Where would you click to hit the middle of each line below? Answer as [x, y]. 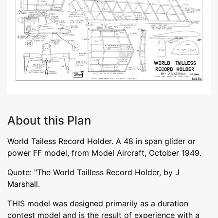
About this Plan [49, 120]
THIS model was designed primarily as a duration [98, 203]
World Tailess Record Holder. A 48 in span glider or [101, 141]
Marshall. [24, 184]
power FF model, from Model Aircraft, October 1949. [104, 153]
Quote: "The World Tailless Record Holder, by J [93, 172]
